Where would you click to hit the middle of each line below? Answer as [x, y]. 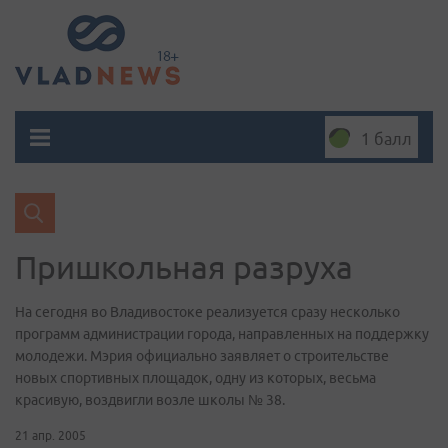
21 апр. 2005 [50, 435]
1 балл [386, 139]
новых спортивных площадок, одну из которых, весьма [195, 378]
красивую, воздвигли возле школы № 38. [150, 400]
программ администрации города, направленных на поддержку [222, 334]
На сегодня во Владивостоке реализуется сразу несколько [207, 312]
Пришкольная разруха [184, 267]
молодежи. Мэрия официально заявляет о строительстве [202, 356]
